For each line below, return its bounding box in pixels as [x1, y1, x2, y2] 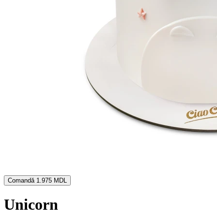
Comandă [8, 176, 36, 184]
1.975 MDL [36, 176, 67, 184]
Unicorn [4, 196, 58, 214]
